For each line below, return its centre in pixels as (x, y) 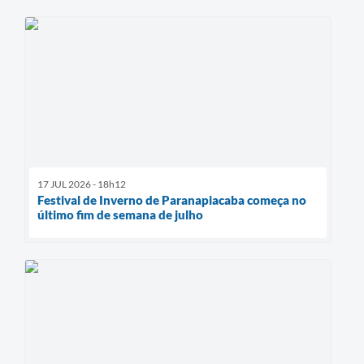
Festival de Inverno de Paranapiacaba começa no (172, 199)
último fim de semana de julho (120, 214)
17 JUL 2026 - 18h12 (82, 184)
